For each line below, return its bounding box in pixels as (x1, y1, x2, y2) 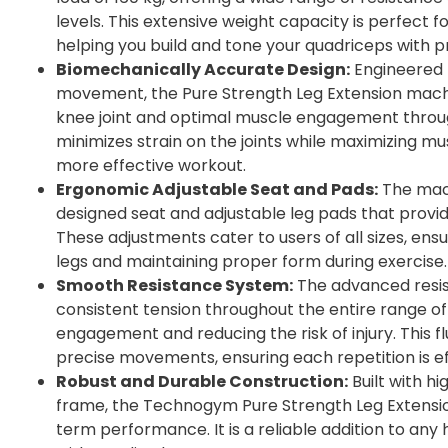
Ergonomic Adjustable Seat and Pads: (56, 177, 378, 201)
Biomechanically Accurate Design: (56, 57, 350, 81)
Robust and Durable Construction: (56, 369, 348, 393)
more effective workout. (56, 153, 246, 177)
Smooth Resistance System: (56, 273, 293, 297)
